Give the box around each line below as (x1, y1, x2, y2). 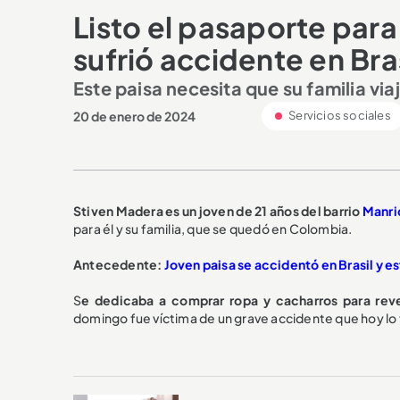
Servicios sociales (287, 107, 391, 122)
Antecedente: (73, 255, 164, 272)
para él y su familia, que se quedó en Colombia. (73, 220, 353, 237)
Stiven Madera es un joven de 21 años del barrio (73, 202, 362, 219)
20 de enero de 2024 (73, 107, 196, 124)
